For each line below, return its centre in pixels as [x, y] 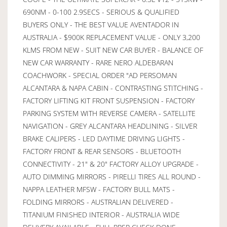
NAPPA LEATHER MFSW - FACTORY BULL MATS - [99, 189]
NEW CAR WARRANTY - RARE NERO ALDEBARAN [98, 62]
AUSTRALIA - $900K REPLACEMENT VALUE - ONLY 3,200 [111, 37]
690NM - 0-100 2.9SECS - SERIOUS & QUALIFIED [101, 12]
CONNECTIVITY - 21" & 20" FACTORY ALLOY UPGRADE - [111, 164]
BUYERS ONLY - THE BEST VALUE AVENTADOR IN [101, 24]
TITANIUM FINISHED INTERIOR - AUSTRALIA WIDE [101, 214]
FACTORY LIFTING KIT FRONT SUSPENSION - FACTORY [109, 100]
